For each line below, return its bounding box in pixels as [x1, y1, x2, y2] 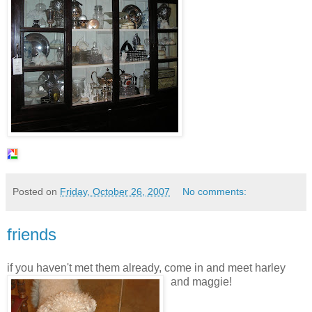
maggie [192, 276, 229, 288]
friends [7, 225, 56, 244]
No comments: [182, 186, 247, 198]
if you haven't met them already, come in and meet [7, 262, 255, 274]
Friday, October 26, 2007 [60, 186, 170, 198]
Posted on [13, 186, 60, 198]
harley [255, 262, 286, 274]
